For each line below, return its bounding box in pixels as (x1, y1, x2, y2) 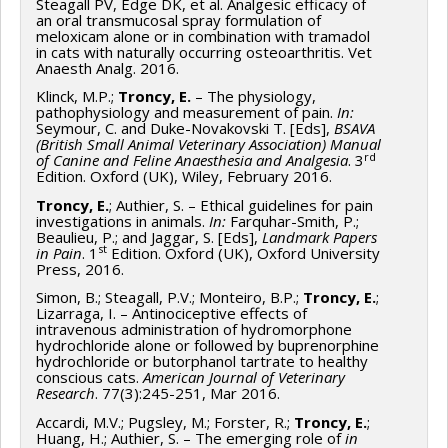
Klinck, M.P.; (36, 86, 118, 107)
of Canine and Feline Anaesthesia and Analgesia (36, 150, 348, 171)
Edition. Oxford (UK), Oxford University (107, 242, 380, 263)
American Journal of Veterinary (143, 367, 345, 388)
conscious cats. (36, 367, 143, 388)
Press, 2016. (36, 258, 124, 279)
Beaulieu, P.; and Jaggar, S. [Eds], (36, 226, 262, 247)
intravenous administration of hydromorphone (36, 319, 352, 340)
